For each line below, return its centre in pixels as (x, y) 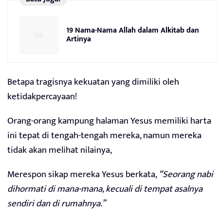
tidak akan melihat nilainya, (60, 150)
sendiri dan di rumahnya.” (56, 204)
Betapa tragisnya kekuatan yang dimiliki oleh (93, 82)
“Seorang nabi (186, 175)
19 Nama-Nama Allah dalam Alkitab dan (133, 30)
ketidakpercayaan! (42, 97)
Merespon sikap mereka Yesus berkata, (83, 175)
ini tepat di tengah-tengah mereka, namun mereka (104, 136)
